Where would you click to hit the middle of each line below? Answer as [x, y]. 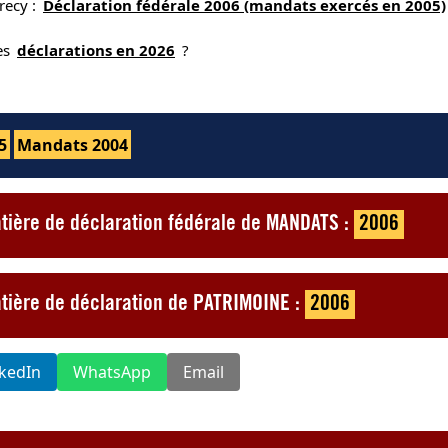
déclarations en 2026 [96, 49]
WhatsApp [112, 371]
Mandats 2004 [72, 144]
